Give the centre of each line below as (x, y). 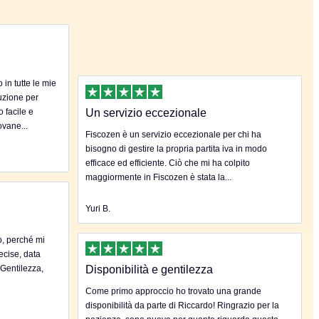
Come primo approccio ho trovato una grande (173, 292)
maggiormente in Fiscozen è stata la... (158, 177)
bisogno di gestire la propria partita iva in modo (176, 148)
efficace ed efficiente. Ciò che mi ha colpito (168, 163)
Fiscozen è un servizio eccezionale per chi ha (173, 134)
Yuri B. (98, 208)
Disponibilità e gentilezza (149, 270)
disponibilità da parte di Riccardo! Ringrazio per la (182, 306)
